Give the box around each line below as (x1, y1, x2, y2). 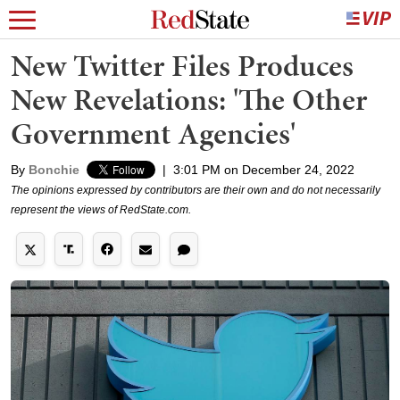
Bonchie (29, 162, 79, 177)
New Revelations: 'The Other (11, 79, 367, 121)
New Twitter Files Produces (11, 45, 354, 87)
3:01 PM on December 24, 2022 (173, 162, 354, 177)
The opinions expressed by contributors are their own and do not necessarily (11, 184, 380, 196)
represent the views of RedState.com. (11, 204, 191, 216)
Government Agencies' (11, 112, 296, 154)
